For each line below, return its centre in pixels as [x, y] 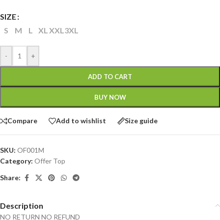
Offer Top [50, 161]
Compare [22, 121]
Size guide [141, 121]
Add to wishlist [81, 121]
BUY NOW [110, 97]
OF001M [31, 150]
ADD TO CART [110, 76]
